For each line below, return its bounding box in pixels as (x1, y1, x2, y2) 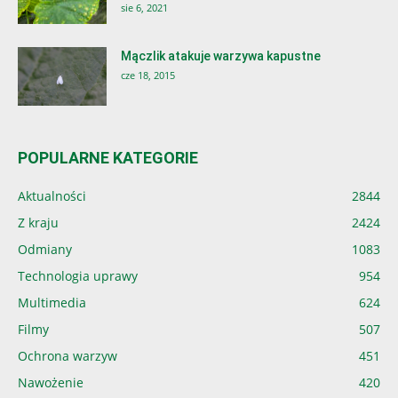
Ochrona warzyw (18, 346, 117, 364)
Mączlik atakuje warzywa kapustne (121, 48, 321, 63)
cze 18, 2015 (121, 68, 175, 82)
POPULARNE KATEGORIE (18, 147, 198, 167)
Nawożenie (18, 373, 84, 391)
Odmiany (18, 240, 72, 258)
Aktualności (18, 187, 86, 204)
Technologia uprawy (18, 267, 138, 284)
